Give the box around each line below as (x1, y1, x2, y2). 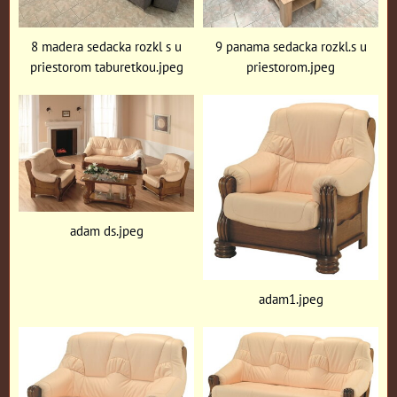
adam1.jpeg (258, 289, 323, 307)
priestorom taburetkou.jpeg (29, 57, 183, 75)
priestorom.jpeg (246, 57, 335, 75)
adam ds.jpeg (69, 222, 144, 240)
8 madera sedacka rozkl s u (31, 36, 182, 55)
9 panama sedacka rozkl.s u (214, 36, 367, 55)
